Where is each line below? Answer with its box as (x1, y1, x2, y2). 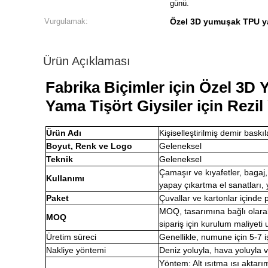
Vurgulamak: (44, 17, 88, 26)
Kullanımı (46, 173, 84, 183)
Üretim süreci (46, 232, 96, 242)
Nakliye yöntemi (46, 245, 106, 255)
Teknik (46, 154, 73, 164)
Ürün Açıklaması (43, 54, 130, 68)
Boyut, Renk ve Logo (46, 141, 132, 151)
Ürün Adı (46, 128, 81, 138)
